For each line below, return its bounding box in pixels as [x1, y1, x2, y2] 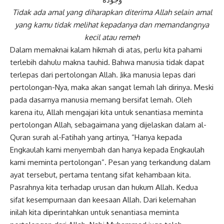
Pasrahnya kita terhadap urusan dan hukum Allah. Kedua [10, 182, 198, 192]
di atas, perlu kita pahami [116, 45, 202, 55]
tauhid [87, 57, 108, 67]
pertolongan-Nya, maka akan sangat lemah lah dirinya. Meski [10, 82, 213, 92]
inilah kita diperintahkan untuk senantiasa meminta [10, 207, 179, 217]
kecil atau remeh [84, 32, 139, 42]
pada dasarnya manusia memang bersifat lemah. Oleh [10, 95, 192, 105]
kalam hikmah [70, 45, 116, 55]
